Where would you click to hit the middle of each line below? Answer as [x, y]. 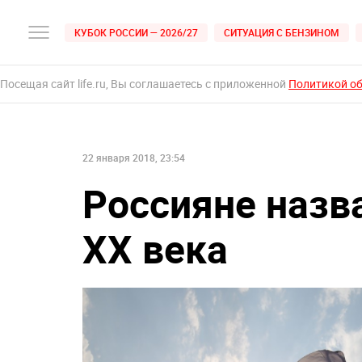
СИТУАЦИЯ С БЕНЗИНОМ [282, 32]
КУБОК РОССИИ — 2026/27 [136, 32]
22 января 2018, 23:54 [134, 158]
